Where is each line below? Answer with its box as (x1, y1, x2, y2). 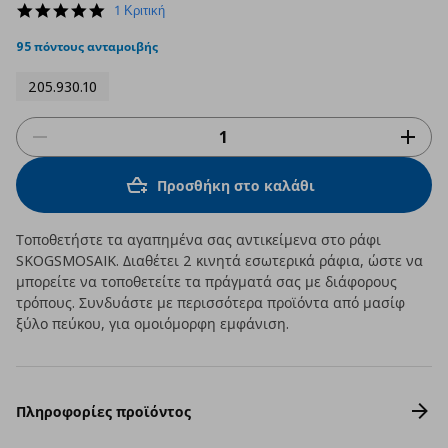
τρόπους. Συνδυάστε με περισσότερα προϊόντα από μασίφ (16, 293, 405, 312)
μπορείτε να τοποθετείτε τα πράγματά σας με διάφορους (16, 272, 397, 291)
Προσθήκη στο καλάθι (157, 175, 315, 195)
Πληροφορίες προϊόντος (16, 401, 191, 421)
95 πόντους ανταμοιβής (16, 38, 158, 55)
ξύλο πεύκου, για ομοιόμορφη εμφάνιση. (16, 314, 289, 333)
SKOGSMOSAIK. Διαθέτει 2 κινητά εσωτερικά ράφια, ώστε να (16, 251, 423, 270)
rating (105, 34, 146, 53)
